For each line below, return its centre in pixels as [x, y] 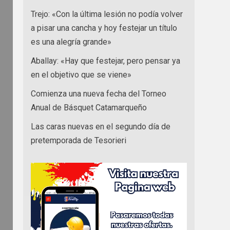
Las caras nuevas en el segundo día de [101, 127]
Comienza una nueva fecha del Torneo [99, 94]
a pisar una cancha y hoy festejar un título [104, 28]
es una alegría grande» [71, 42]
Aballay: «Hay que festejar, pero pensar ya [106, 61]
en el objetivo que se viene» [81, 75]
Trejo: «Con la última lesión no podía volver [107, 14]
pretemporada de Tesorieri [79, 141]
